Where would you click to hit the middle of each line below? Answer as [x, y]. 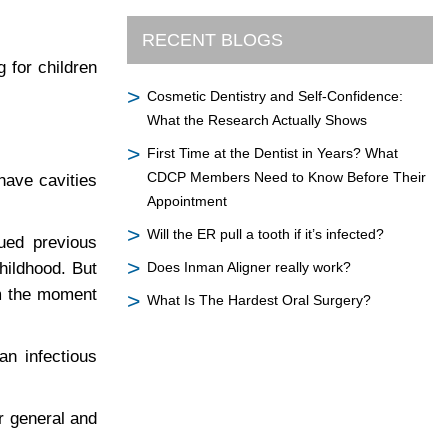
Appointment [187, 201]
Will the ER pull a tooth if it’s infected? [265, 234]
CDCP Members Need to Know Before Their [286, 177]
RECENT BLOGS [212, 40]
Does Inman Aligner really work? [249, 267]
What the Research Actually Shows [257, 120]
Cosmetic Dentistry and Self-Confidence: [275, 96]
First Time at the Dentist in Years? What [272, 153]
